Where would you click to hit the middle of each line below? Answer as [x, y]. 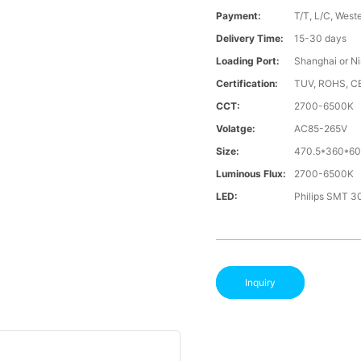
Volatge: [236, 129]
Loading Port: [248, 61]
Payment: [239, 16]
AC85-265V [321, 129]
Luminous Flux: [251, 174]
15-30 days [321, 39]
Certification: [247, 84]
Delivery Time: [250, 39]
